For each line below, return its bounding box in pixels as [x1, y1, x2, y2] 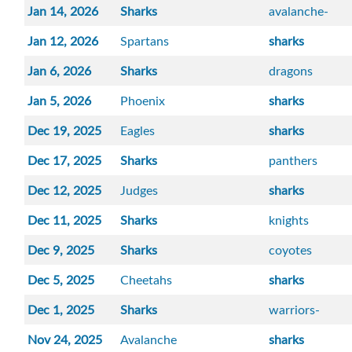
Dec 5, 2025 [27, 271, 95, 289]
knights [269, 211, 310, 229]
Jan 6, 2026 [27, 62, 92, 80]
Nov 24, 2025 [27, 331, 103, 349]
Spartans [120, 32, 170, 50]
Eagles [120, 122, 156, 140]
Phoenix [120, 92, 166, 110]
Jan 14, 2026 [27, 2, 99, 20]
